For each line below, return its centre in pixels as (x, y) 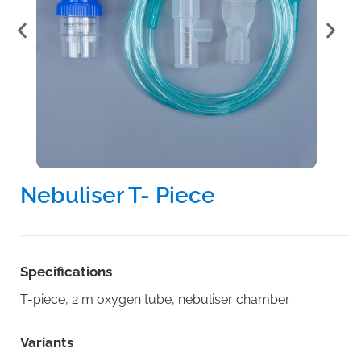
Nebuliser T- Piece (118, 195)
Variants (47, 342)
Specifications (66, 272)
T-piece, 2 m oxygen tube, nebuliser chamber (155, 299)
